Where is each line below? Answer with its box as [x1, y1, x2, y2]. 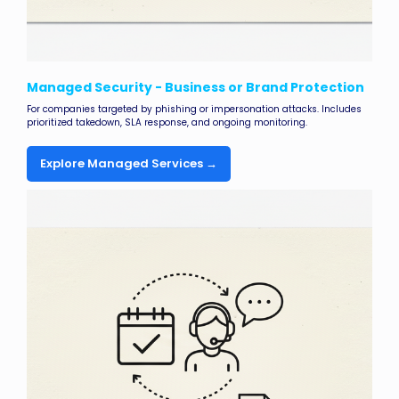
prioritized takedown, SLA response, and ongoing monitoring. [27, 116, 307, 130]
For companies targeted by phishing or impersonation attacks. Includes [27, 102, 362, 117]
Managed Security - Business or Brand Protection [27, 78, 364, 97]
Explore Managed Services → [40, 155, 217, 173]
